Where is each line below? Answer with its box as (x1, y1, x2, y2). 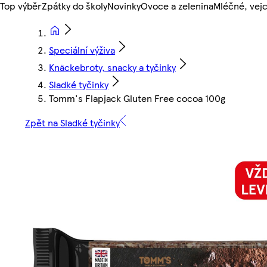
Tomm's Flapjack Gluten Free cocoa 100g (49, 91, 225, 105)
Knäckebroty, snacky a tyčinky (49, 60, 176, 74)
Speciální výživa (49, 43, 115, 57)
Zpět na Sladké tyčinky (25, 116, 120, 130)
